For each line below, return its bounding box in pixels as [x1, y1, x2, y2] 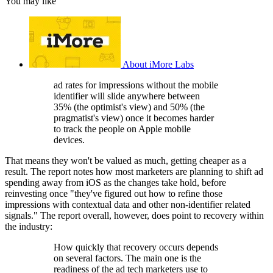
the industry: [5, 221, 52, 232]
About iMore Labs [122, 59, 194, 70]
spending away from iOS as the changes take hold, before [5, 177, 226, 188]
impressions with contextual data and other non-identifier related [5, 199, 250, 210]
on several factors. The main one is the [54, 253, 201, 264]
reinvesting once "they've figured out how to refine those [5, 188, 222, 199]
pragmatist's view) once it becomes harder [54, 113, 214, 124]
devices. [54, 135, 85, 146]
